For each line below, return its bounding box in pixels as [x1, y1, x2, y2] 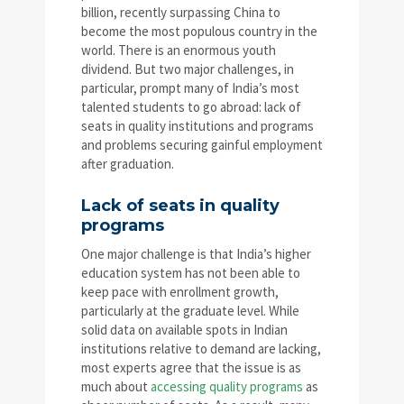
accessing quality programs [151, 378, 303, 396]
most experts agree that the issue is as [81, 359, 301, 377]
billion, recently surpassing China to [81, 4, 280, 22]
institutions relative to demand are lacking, [81, 340, 321, 358]
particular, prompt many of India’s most [81, 79, 299, 97]
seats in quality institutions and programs [81, 117, 314, 135]
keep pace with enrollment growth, [81, 283, 279, 301]
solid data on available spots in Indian [81, 321, 288, 339]
